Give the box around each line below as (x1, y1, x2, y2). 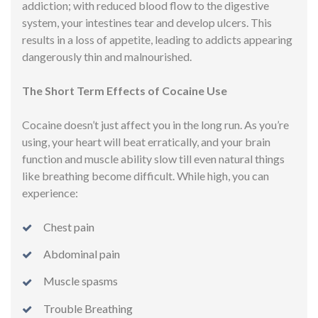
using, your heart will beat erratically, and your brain (22, 134, 270, 148)
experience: (22, 185, 78, 199)
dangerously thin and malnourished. (22, 49, 192, 63)
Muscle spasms (43, 274, 118, 288)
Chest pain (43, 219, 94, 234)
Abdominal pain (43, 246, 120, 261)
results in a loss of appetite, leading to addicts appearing (22, 32, 292, 46)
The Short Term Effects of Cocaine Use (22, 83, 227, 97)
